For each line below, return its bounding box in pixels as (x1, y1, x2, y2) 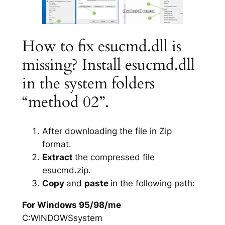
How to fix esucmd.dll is (22, 36, 181, 57)
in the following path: (110, 178, 195, 188)
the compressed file (74, 152, 155, 162)
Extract (42, 152, 75, 162)
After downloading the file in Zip (42, 126, 172, 136)
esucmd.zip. (42, 165, 91, 175)
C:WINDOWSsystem (22, 212, 102, 223)
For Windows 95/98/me (22, 199, 121, 210)
